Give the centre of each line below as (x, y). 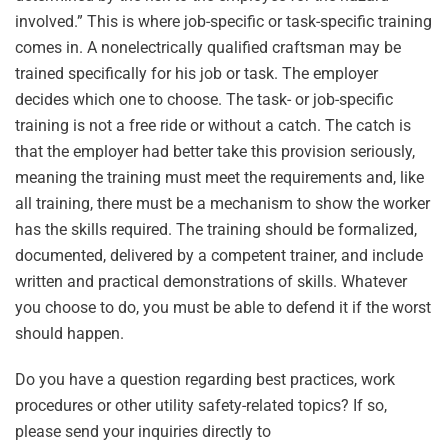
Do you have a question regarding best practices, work (205, 379)
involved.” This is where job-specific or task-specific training (223, 21)
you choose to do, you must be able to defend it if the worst (223, 307)
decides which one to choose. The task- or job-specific (204, 99)
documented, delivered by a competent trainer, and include (219, 255)
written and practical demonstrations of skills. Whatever (211, 281)
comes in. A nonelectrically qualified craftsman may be (208, 47)
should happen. (69, 333)
